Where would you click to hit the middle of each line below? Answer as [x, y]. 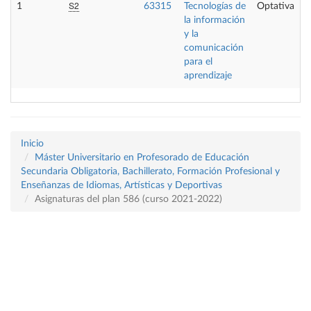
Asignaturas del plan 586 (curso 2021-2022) [128, 199]
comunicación [214, 48]
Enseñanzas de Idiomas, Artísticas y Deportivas [121, 185]
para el [198, 61]
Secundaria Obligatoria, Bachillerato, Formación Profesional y [150, 171]
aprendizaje [208, 75]
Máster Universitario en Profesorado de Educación [142, 157]
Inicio [32, 143]
